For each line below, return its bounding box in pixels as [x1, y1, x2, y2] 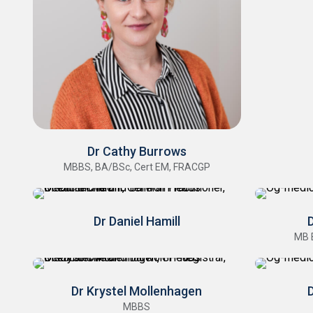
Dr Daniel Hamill [93, 214, 180, 229]
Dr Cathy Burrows [87, 144, 187, 159]
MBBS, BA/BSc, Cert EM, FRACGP [63, 161, 210, 173]
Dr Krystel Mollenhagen [71, 284, 203, 299]
